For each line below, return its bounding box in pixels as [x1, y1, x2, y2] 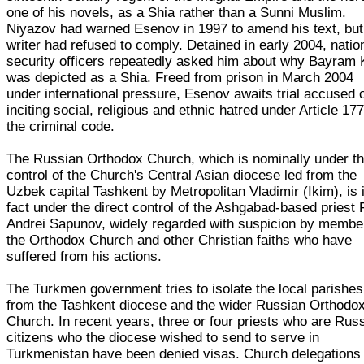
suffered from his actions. [6, 248, 162, 264]
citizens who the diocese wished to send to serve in [6, 329, 320, 345]
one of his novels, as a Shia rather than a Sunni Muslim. [6, 4, 347, 20]
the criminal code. [6, 118, 115, 134]
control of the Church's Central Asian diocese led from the [6, 167, 357, 183]
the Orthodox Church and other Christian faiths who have [6, 232, 353, 248]
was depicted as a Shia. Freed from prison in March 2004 [6, 69, 354, 85]
